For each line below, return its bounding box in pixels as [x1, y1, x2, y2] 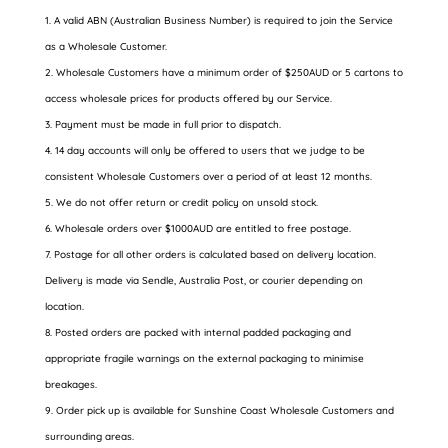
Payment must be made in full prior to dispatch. [54, 118, 281, 131]
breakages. [44, 378, 97, 391]
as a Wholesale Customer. [44, 40, 167, 53]
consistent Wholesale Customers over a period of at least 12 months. [44, 170, 372, 183]
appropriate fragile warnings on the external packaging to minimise [44, 352, 364, 365]
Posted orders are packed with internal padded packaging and [54, 326, 351, 339]
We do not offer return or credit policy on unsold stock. [55, 196, 318, 209]
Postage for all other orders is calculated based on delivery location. [53, 248, 376, 261]
